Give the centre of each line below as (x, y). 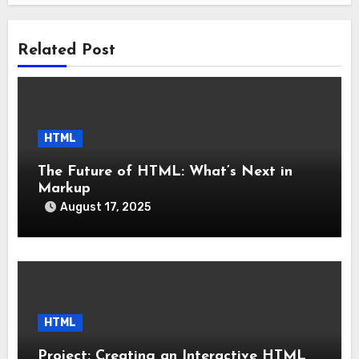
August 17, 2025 (106, 207)
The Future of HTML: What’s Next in (165, 171)
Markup (65, 188)
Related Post (67, 50)
